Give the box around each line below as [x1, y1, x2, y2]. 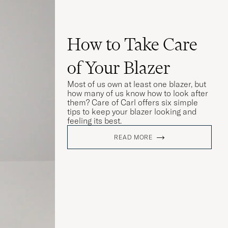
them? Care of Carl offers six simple [67, 97, 198, 107]
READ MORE [114, 133, 153, 141]
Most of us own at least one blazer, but [67, 78, 206, 89]
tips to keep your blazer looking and [67, 106, 196, 117]
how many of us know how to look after [67, 88, 208, 98]
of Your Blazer [67, 56, 170, 78]
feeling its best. [67, 115, 122, 126]
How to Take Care [67, 33, 197, 55]
